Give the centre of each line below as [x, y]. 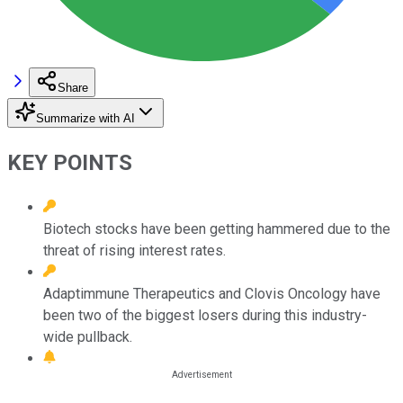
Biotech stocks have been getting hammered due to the [217, 228]
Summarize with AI [85, 118]
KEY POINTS [70, 162]
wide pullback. [88, 336]
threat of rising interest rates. [134, 250]
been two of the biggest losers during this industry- [205, 315]
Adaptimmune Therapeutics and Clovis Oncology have [212, 293]
